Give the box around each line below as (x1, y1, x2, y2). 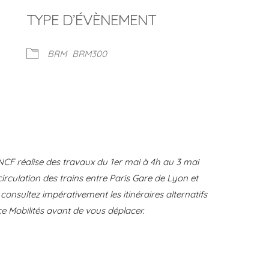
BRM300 (72, 47, 107, 59)
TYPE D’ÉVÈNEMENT (26, 10, 156, 29)
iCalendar (151, 124, 191, 136)
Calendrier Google (3, 124, 81, 136)
